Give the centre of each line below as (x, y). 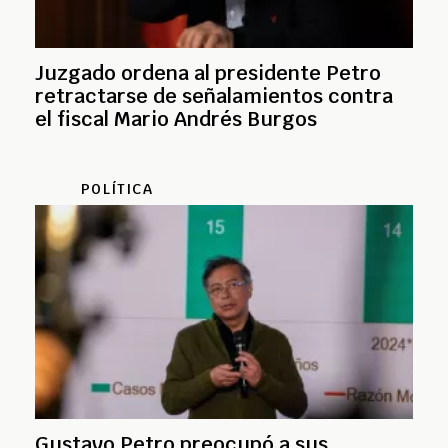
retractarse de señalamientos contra (214, 96)
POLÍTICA (117, 189)
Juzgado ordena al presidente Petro (208, 73)
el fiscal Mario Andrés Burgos (176, 119)
